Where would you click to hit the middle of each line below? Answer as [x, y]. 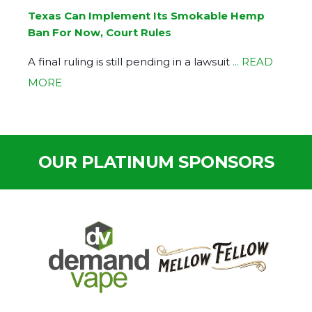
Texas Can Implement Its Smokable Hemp [146, 16]
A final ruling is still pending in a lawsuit [130, 62]
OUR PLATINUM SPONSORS [156, 162]
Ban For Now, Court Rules [100, 33]
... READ [253, 62]
